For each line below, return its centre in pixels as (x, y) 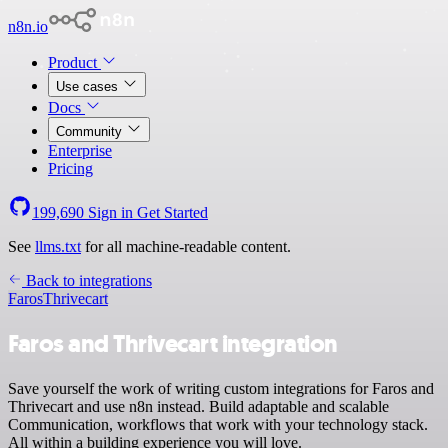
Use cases (89, 86)
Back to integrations (87, 280)
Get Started (172, 212)
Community (91, 131)
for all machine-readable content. (186, 246)
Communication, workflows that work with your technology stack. (218, 424)
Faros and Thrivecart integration (173, 343)
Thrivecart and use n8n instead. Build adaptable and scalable (198, 406)
